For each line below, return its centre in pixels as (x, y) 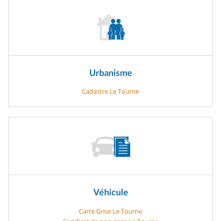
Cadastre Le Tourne (110, 92)
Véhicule (110, 192)
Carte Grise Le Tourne (110, 211)
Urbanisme (110, 72)
